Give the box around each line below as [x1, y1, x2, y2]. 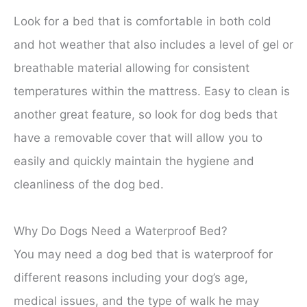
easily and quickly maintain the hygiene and [14, 154, 254, 169]
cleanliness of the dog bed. [14, 177, 164, 192]
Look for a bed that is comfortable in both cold [14, 14, 271, 29]
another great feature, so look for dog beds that [14, 108, 278, 122]
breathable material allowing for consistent [14, 61, 249, 75]
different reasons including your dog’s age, [14, 271, 248, 285]
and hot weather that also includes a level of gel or [14, 38, 293, 52]
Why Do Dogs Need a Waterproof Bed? [14, 224, 228, 238]
